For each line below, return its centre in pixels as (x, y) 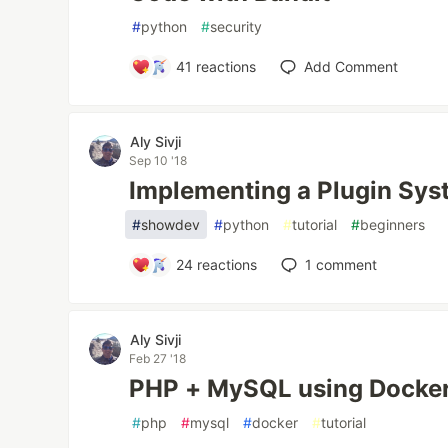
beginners (393, 225)
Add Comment (351, 67)
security (236, 27)
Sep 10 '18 (158, 161)
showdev (171, 225)
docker (275, 423)
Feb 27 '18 (158, 359)
